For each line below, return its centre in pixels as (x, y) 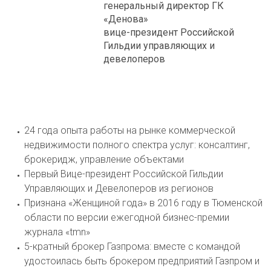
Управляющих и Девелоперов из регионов (119, 189)
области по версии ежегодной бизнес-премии (127, 218)
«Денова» (126, 19)
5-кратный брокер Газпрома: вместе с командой (132, 247)
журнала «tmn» (57, 232)
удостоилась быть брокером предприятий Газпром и (142, 261)
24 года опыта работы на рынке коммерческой (130, 131)
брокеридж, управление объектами (104, 160)
